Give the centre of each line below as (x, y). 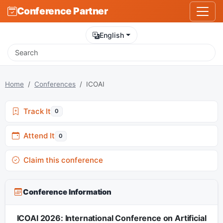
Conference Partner (62, 11)
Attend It (37, 136)
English (112, 35)
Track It (35, 111)
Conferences (55, 84)
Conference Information (67, 192)
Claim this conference (61, 160)
